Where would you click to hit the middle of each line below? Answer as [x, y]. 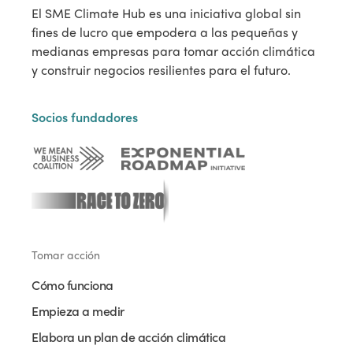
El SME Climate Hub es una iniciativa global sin [166, 13]
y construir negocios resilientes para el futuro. [161, 70]
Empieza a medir [78, 311]
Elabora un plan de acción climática [129, 337]
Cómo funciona [72, 285]
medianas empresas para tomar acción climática [173, 51]
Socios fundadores [85, 117]
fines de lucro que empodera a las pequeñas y [165, 32]
